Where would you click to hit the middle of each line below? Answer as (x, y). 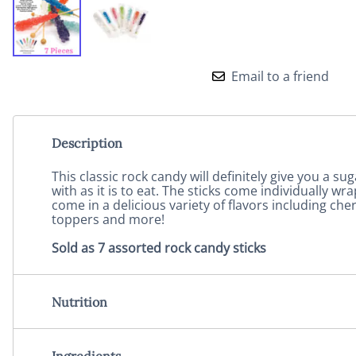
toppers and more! (108, 220)
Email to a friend (280, 77)
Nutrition (79, 302)
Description (87, 143)
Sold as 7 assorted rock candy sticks (159, 248)
